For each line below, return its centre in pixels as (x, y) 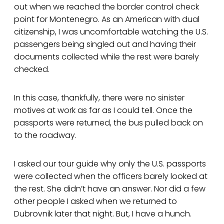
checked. (32, 69)
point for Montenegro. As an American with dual (107, 19)
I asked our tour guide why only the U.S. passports (110, 164)
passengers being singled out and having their (105, 44)
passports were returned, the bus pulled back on (108, 123)
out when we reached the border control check (106, 7)
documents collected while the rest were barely (106, 57)
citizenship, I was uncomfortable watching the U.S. (111, 32)
